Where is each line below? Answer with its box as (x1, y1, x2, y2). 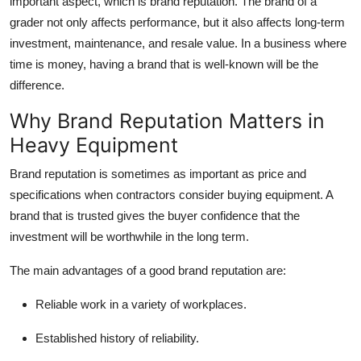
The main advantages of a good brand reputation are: (10, 263, 286, 278)
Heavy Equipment (10, 133, 178, 158)
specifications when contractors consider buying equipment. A (10, 188, 333, 202)
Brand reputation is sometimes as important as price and (10, 167, 306, 181)
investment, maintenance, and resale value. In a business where (10, 36, 346, 51)
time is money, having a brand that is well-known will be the (10, 57, 318, 72)
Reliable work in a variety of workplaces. (35, 297, 247, 312)
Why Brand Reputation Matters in (10, 109, 325, 134)
